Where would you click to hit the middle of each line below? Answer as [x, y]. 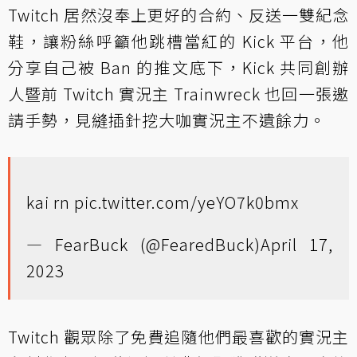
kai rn [50, 202]
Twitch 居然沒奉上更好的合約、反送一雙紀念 [178, 14]
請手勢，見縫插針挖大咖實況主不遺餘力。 [167, 120]
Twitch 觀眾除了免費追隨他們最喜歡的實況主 [178, 336]
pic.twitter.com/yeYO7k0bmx [186, 202]
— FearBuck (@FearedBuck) [143, 244]
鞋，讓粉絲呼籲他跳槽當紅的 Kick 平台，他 [178, 41]
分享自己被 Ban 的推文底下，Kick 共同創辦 [178, 67]
